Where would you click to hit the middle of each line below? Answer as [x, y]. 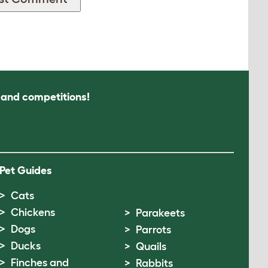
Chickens [33, 212]
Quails [151, 246]
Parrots [153, 229]
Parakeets [160, 213]
